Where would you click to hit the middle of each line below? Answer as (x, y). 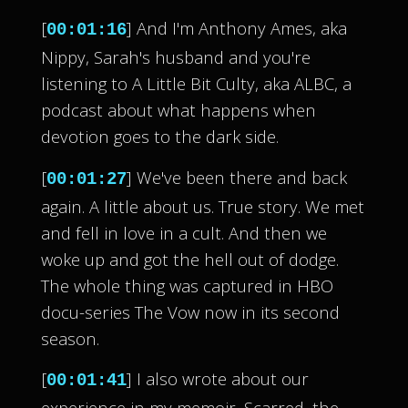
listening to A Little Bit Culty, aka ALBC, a (196, 84)
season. (70, 338)
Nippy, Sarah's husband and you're (175, 57)
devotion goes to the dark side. (159, 137)
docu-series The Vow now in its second (190, 311)
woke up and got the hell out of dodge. (189, 259)
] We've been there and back (236, 177)
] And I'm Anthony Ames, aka (236, 28)
